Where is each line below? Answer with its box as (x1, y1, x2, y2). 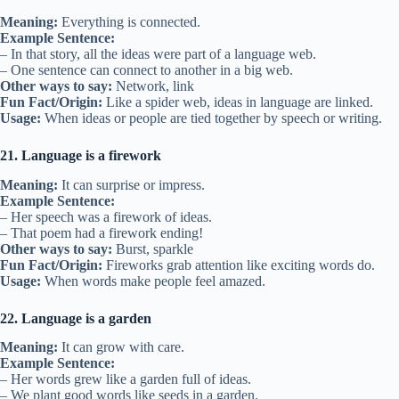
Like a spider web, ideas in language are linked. (102, 94, 373, 110)
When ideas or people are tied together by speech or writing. (41, 110, 382, 126)
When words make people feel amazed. (41, 273, 265, 289)
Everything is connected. (58, 13, 200, 29)
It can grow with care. (58, 339, 184, 355)
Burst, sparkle (112, 240, 193, 256)
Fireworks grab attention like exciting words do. (102, 256, 375, 273)
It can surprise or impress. (58, 176, 205, 192)
